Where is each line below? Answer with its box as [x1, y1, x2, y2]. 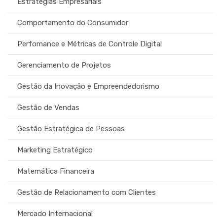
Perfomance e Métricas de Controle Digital [17, 39, 162, 48]
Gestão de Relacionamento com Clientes [17, 187, 156, 197]
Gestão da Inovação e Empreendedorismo [17, 81, 159, 91]
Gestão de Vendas [17, 103, 79, 112]
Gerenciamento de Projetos [17, 60, 111, 70]
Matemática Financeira [17, 166, 94, 176]
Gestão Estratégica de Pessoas [17, 124, 125, 133]
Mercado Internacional [17, 209, 93, 218]
